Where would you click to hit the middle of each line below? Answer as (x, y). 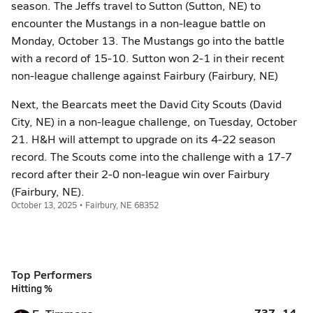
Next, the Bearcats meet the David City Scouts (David (146, 104)
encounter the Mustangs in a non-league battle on (138, 23)
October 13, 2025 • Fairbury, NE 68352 (85, 205)
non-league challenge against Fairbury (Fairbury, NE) (145, 75)
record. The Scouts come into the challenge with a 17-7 (152, 156)
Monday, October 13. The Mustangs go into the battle (148, 40)
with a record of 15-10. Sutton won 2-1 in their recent (148, 58)
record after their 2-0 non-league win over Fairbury (140, 174)
